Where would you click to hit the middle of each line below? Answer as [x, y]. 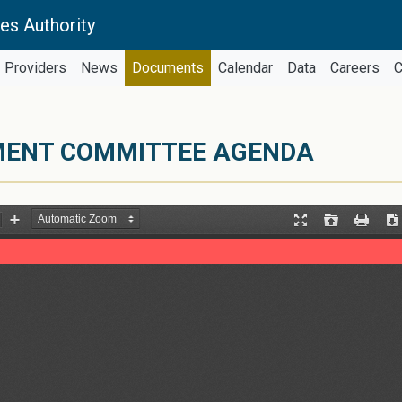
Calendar [245, 68]
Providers [35, 68]
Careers [354, 68]
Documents [167, 68]
